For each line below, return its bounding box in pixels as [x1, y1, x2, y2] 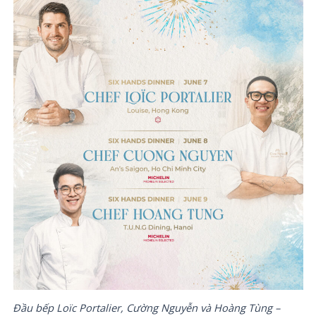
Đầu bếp [13, 300, 54, 315]
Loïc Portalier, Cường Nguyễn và [54, 300, 212, 315]
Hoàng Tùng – [211, 300, 281, 315]
